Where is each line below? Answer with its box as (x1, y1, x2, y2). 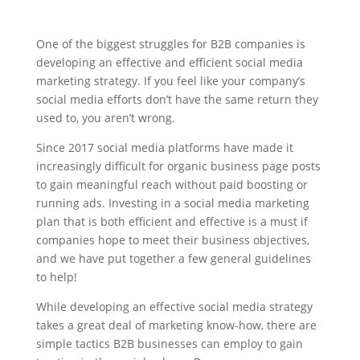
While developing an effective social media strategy (35, 299, 313, 314)
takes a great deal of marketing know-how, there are (35, 317, 317, 333)
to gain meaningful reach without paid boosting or (35, 177, 308, 192)
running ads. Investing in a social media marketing (35, 195, 309, 211)
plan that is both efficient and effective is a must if (35, 214, 308, 229)
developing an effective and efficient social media (35, 55, 303, 70)
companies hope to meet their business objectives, (35, 232, 309, 247)
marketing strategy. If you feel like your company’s (35, 73, 305, 88)
